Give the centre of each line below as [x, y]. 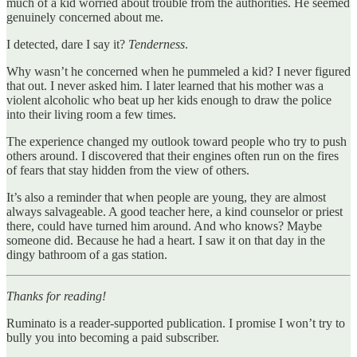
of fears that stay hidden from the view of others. [128, 170]
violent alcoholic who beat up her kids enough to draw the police [169, 100]
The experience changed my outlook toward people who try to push [177, 141]
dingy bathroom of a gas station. [87, 254]
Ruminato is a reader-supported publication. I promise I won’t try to [176, 323]
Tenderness [157, 44]
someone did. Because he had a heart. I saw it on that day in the [166, 240]
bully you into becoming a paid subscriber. [113, 337]
